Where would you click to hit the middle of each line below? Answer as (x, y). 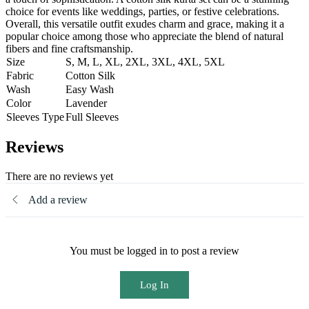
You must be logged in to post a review (154, 251)
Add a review (58, 200)
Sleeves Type (35, 117)
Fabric (20, 76)
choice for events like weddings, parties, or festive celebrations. (142, 12)
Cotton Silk (90, 76)
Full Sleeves (92, 117)
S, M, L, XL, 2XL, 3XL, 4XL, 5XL (145, 62)
